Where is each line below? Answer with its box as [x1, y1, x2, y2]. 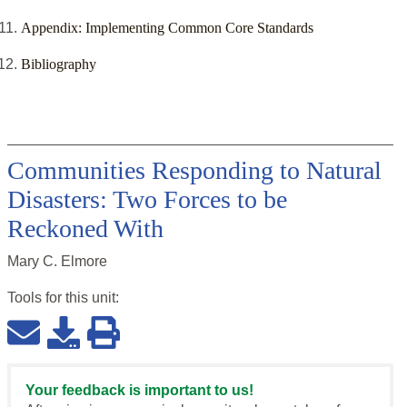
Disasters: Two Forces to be [7, 185, 287, 214]
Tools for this [7, 290, 92, 306]
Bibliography [21, 56, 96, 73]
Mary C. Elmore [7, 253, 107, 270]
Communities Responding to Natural [7, 156, 382, 185]
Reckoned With [7, 214, 164, 243]
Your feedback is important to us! [25, 382, 253, 399]
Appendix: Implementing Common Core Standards [21, 20, 313, 36]
